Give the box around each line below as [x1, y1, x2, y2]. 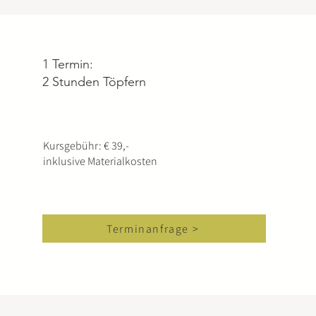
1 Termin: [42, 56, 94, 72]
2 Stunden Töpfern [42, 74, 147, 90]
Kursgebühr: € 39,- [43, 138, 130, 153]
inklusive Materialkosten [43, 154, 158, 169]
